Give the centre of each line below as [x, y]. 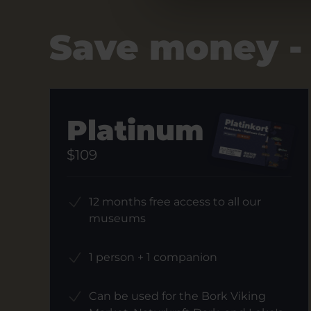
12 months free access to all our [175, 202]
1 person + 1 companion [153, 257]
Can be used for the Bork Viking [177, 296]
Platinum [135, 130]
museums [117, 218]
